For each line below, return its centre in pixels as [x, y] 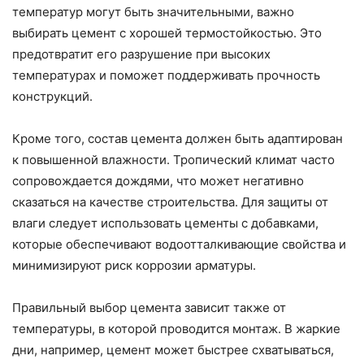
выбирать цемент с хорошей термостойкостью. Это [167, 33]
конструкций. [52, 97]
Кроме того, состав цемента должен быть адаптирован [178, 139]
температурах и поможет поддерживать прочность [166, 76]
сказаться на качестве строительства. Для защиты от [170, 202]
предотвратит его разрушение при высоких [141, 54]
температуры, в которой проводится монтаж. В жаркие [176, 329]
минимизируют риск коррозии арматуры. [134, 266]
